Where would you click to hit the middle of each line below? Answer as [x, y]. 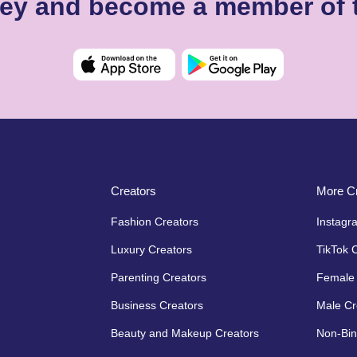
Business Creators [157, 305]
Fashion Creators [155, 221]
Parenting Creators [159, 277]
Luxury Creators [151, 249]
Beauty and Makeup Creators [185, 333]
